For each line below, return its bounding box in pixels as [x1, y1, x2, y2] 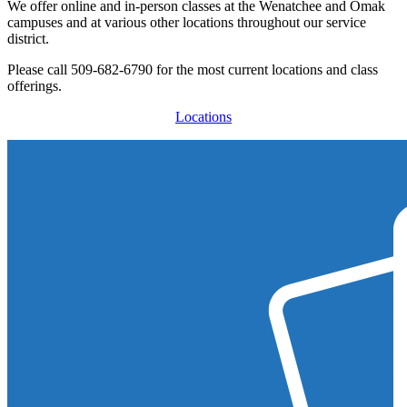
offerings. [7, 78, 62, 94]
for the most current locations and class [156, 62, 378, 78]
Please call [7, 62, 67, 78]
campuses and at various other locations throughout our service [7, 15, 366, 31]
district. [7, 31, 49, 47]
